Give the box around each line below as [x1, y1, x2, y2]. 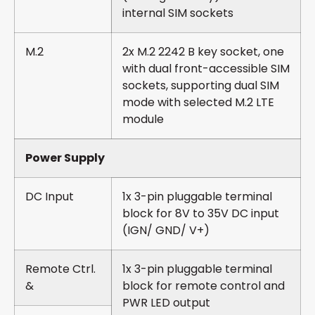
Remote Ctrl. [25, 261, 96, 278]
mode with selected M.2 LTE [122, 94, 274, 111]
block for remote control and [122, 278, 285, 295]
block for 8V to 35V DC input [122, 205, 279, 222]
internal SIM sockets [122, 5, 233, 22]
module [122, 111, 164, 128]
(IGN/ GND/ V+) [122, 222, 210, 239]
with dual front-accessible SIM [122, 60, 290, 77]
